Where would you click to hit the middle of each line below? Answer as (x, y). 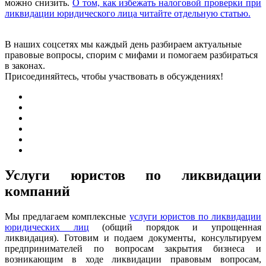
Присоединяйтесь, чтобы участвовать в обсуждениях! (114, 77)
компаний (37, 191)
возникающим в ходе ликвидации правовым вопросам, (133, 259)
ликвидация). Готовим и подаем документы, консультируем (133, 238)
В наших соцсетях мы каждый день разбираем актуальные (123, 45)
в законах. (25, 66)
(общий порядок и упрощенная (175, 227)
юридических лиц (47, 227)
